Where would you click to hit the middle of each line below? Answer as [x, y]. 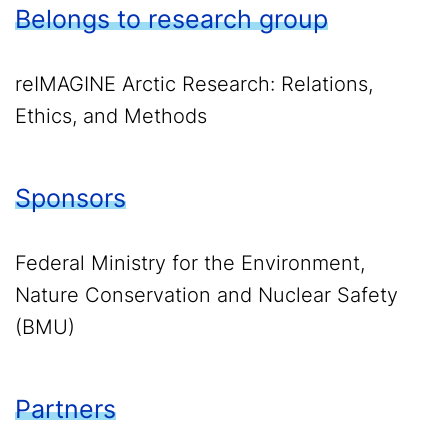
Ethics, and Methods [111, 116]
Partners [65, 409]
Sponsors [70, 198]
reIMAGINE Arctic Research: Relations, [194, 84]
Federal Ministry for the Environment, [190, 263]
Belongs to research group [171, 19]
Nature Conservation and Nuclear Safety [206, 295]
